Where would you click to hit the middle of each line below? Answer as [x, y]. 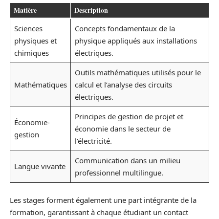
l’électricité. [93, 141]
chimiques [31, 53]
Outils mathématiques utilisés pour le [138, 72]
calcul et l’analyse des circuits [123, 85]
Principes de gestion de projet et [129, 116]
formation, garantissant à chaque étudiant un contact [99, 212]
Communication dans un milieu [127, 160]
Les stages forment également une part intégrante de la [103, 200]
